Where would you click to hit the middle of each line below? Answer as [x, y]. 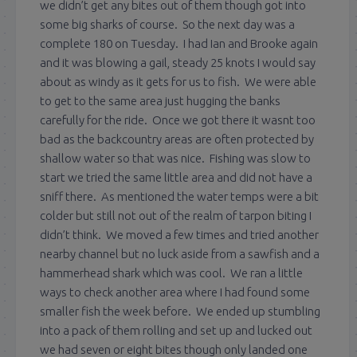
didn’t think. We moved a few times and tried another [179, 235]
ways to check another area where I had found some [175, 292]
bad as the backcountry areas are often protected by [177, 139]
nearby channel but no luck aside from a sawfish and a [180, 254]
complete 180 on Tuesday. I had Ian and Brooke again [179, 44]
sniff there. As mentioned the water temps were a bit [179, 197]
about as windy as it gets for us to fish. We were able [178, 82]
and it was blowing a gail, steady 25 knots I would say [178, 63]
